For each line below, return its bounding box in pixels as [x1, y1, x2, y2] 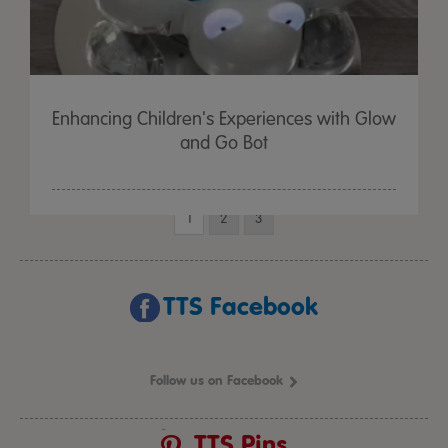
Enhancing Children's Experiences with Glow [52, 108, 396, 130]
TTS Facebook [163, 291, 318, 322]
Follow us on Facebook [149, 372, 283, 389]
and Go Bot [180, 132, 268, 154]
